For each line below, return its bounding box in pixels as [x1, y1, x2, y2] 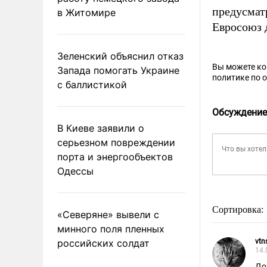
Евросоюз [212, 20, 265, 33]
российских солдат [57, 237, 150, 249]
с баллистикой [57, 78, 127, 91]
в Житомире [57, 6, 116, 18]
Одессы [57, 164, 94, 177]
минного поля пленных [57, 222, 164, 235]
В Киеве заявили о [57, 122, 144, 134]
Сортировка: [212, 204, 266, 215]
